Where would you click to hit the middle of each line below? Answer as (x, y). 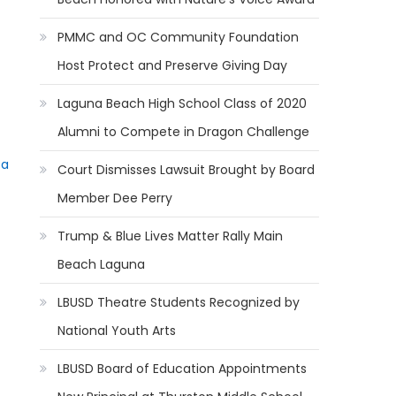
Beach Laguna (102, 264)
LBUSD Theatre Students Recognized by (179, 302)
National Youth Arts (117, 331)
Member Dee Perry (115, 198)
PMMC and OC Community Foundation (179, 37)
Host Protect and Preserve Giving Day (173, 65)
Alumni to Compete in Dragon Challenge (184, 132)
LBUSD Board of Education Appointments (183, 369)
